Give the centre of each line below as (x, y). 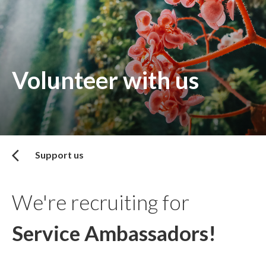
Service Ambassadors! (114, 233)
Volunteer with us (105, 80)
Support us (59, 155)
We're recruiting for (101, 202)
